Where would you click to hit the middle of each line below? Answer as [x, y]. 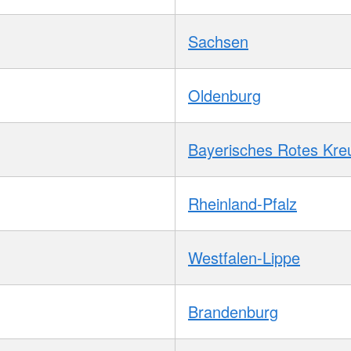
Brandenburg [233, 311]
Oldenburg [224, 95]
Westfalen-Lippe [244, 257]
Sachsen [218, 41]
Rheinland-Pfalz [242, 203]
